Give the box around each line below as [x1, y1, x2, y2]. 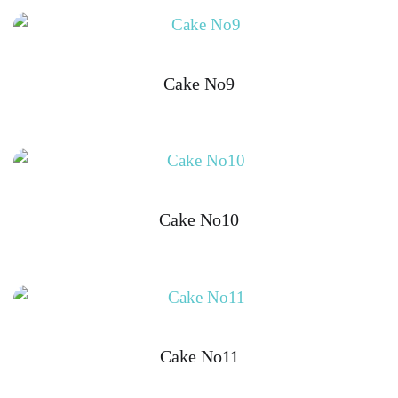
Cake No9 [163, 73, 235, 93]
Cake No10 [159, 210, 239, 230]
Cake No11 [159, 346, 239, 367]
